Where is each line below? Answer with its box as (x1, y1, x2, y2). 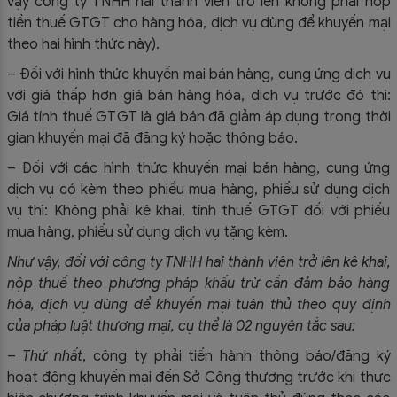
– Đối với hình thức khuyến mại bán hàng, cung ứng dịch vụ (6, 66, 391, 84)
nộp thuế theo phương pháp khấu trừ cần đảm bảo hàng (6, 275, 391, 293)
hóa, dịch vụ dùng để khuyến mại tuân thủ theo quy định (6, 296, 391, 315)
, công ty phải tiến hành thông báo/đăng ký (82, 347, 391, 366)
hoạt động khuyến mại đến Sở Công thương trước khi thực (6, 369, 391, 387)
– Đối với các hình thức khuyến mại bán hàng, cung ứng (6, 160, 391, 178)
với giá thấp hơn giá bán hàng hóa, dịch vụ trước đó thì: (6, 87, 391, 105)
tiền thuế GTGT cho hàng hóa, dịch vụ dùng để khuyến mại (6, 14, 391, 33)
